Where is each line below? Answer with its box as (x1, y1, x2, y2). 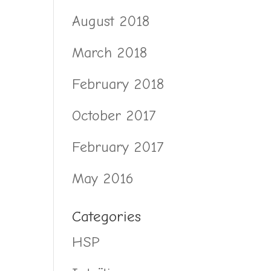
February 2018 (72, 75, 165, 93)
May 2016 (72, 169, 134, 187)
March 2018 (72, 44, 148, 61)
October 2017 (72, 106, 156, 124)
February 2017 (72, 138, 164, 155)
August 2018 (72, 12, 150, 30)
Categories (72, 207, 142, 225)
